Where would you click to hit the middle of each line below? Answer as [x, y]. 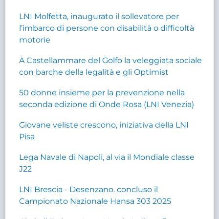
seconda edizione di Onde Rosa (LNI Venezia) [107, 104]
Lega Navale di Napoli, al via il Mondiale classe [107, 157]
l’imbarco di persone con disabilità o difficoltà [107, 28]
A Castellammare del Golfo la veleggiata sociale [111, 60]
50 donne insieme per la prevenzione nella [102, 92]
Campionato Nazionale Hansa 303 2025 [95, 201]
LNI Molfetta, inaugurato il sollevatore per [99, 16]
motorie [35, 40]
